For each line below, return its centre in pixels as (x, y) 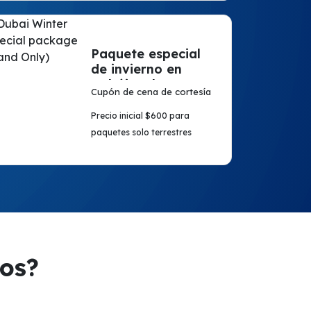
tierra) (111, 100)
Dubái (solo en (137, 84)
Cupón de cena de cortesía (151, 92)
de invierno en (136, 69)
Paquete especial (145, 54)
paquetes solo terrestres (141, 132)
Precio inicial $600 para (140, 116)
